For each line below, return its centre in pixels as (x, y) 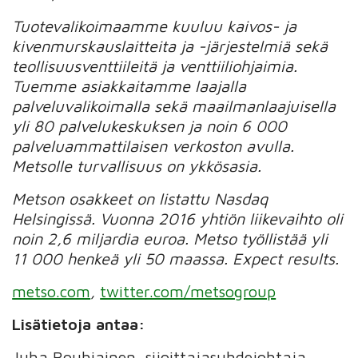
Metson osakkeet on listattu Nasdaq (140, 198)
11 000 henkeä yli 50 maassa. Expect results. (176, 258)
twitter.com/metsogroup (188, 291)
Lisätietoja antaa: (79, 324)
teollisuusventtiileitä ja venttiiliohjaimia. (155, 66)
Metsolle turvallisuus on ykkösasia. (137, 165)
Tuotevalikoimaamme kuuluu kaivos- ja (155, 26)
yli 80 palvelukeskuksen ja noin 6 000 (150, 125)
